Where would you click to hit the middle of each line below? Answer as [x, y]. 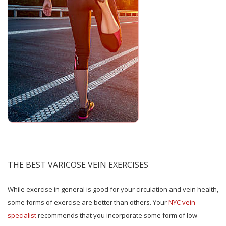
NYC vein [182, 203]
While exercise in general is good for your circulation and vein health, [113, 189]
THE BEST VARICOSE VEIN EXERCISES [78, 165]
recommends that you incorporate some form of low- [118, 216]
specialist [22, 216]
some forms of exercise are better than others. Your [88, 203]
